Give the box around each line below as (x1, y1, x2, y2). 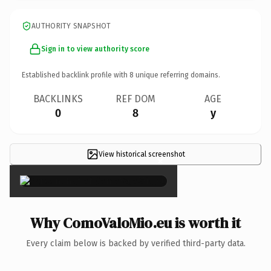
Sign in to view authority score (41, 44, 149, 53)
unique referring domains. (134, 70, 220, 79)
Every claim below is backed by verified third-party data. (25, 238, 246, 249)
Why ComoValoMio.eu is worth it (30, 212, 241, 233)
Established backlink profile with (22, 70, 129, 79)
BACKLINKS (33, 93, 83, 105)
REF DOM (116, 93, 155, 105)
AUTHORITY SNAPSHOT (31, 21, 111, 30)
